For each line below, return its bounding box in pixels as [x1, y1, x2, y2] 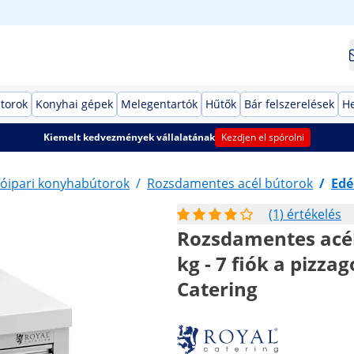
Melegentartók [121, 96, 198, 111]
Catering [177, 276, 258, 302]
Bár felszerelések [244, 96, 334, 111]
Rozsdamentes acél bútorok [147, 175, 313, 192]
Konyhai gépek [36, 96, 113, 111]
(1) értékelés [269, 205, 341, 223]
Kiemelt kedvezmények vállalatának [43, 130, 215, 144]
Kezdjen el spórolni [220, 130, 304, 144]
